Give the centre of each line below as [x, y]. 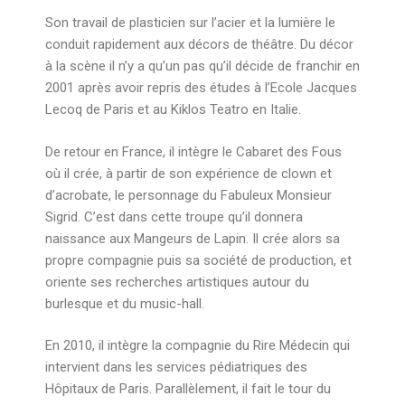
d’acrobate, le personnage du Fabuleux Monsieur [188, 195]
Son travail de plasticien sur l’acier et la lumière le [190, 23]
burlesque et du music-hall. [125, 303]
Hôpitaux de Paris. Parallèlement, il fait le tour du [188, 389]
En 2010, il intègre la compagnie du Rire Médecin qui [198, 345]
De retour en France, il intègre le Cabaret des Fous [193, 151]
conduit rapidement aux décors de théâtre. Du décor [199, 44]
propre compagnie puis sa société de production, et [198, 260]
